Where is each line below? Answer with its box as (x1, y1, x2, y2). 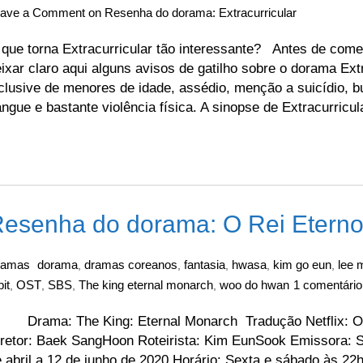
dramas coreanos (84, 258, 177, 271)
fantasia (184, 258, 225, 271)
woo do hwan (220, 278, 289, 292)
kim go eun (273, 258, 331, 271)
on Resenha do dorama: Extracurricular (85, 6, 297, 19)
